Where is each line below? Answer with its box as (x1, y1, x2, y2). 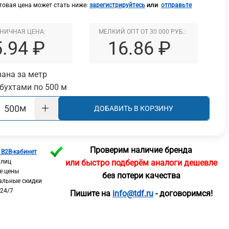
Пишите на (70, 188, 112, 198)
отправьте (161, 2, 192, 9)
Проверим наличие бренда (90, 145, 193, 155)
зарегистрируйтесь (89, 2, 145, 9)
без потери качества (102, 171, 180, 180)
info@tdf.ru (112, 188, 153, 198)
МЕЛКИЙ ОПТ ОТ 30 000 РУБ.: (99, 28, 187, 35)
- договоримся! (153, 188, 213, 198)
